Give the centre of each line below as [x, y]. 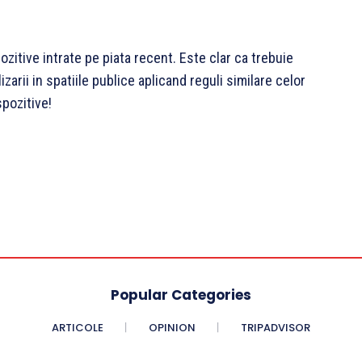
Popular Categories [181, 295]
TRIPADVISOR [276, 328]
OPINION [172, 328]
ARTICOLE [78, 328]
